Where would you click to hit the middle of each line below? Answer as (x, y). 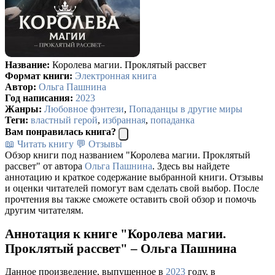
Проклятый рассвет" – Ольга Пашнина (121, 249)
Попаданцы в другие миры (186, 109)
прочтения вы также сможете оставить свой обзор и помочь (130, 199)
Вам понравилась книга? (60, 131)
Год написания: (39, 98)
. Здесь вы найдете (191, 166)
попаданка (172, 120)
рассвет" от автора (45, 166)
